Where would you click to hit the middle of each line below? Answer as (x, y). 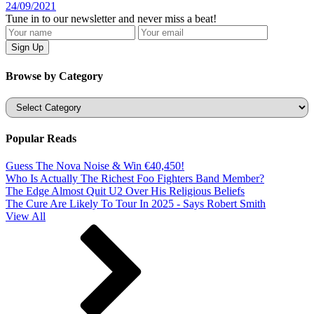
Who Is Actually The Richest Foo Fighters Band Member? (135, 179)
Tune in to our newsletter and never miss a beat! (111, 19)
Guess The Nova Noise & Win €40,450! (95, 166)
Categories (28, 102)
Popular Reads (41, 139)
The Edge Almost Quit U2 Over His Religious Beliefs (125, 191)
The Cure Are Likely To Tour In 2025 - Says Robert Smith (136, 204)
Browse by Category (54, 76)
